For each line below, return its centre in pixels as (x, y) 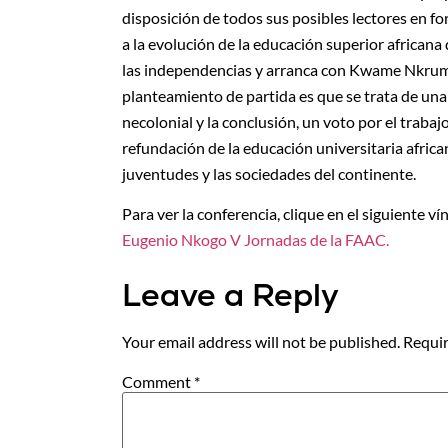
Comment (158, 382)
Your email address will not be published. (261, 341)
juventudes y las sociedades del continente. (269, 173)
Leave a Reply (230, 294)
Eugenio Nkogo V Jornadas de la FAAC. (255, 240)
